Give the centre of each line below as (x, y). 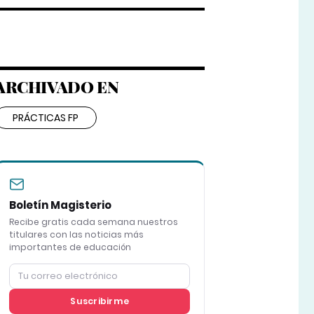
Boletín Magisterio (60, 205)
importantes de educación (70, 247)
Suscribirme (100, 301)
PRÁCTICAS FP (45, 118)
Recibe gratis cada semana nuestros (93, 222)
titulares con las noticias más (76, 235)
